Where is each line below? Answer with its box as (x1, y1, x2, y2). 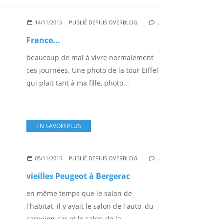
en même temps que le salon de (26, 188, 132, 198)
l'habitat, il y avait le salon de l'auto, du (26, 201, 153, 211)
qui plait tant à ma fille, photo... (26, 78, 129, 88)
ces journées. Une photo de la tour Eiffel (26, 65, 158, 75)
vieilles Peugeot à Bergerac (26, 170, 130, 181)
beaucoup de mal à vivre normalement (26, 52, 153, 62)
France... (26, 34, 60, 45)
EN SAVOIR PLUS (36, 121, 81, 130)
